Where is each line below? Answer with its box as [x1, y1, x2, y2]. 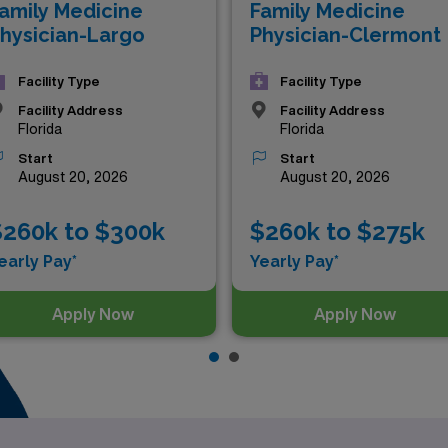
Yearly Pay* [250, 252, 339, 271]
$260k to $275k [250, 217, 425, 246]
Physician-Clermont [250, 23, 441, 47]
